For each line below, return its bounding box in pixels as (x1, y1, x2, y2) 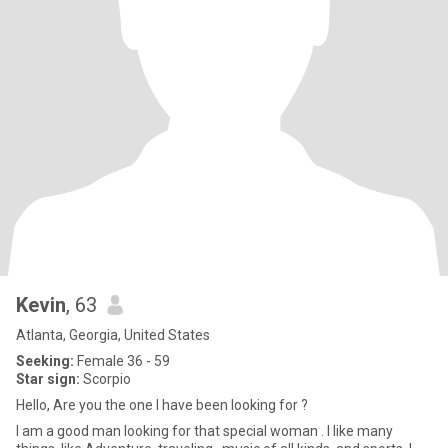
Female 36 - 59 (74, 353, 170, 369)
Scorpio (80, 371, 131, 387)
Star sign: (16, 371, 80, 387)
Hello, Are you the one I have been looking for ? (16, 397, 308, 413)
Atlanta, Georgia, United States (16, 327, 210, 343)
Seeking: (16, 353, 74, 369)
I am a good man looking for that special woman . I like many (16, 423, 393, 439)
